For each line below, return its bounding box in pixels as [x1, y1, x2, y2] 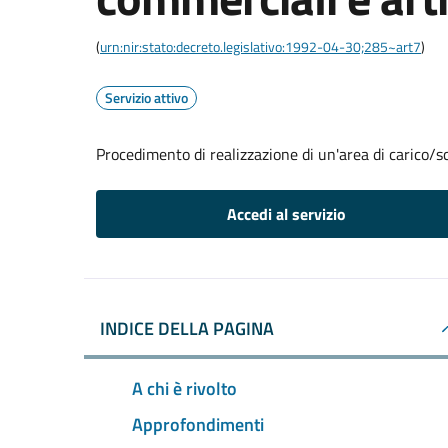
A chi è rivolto [132, 374, 237, 402]
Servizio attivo [105, 87, 188, 108]
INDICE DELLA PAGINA [100, 315, 274, 342]
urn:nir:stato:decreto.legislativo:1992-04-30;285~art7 [100, 36, 421, 57]
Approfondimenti [132, 410, 264, 438]
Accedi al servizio [226, 202, 346, 226]
